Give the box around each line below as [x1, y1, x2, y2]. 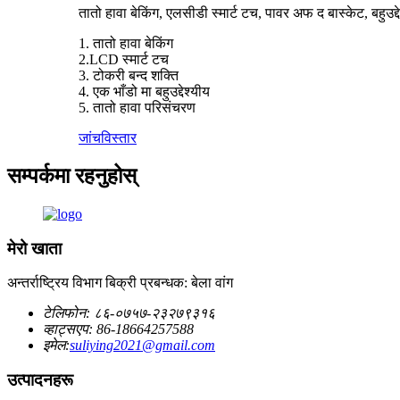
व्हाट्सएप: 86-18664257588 [43, 321, 194, 337]
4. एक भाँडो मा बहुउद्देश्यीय [79, 84, 210, 100]
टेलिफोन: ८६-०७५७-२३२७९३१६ [43, 305, 215, 321]
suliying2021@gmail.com [70, 337, 215, 354]
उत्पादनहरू [7, 371, 73, 390]
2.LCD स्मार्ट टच [79, 52, 169, 68]
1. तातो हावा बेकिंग [79, 36, 173, 52]
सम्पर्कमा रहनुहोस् [7, 164, 137, 187]
